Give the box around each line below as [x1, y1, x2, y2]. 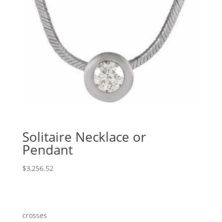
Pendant [22, 141, 73, 159]
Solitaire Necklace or [22, 128, 146, 146]
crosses [22, 210, 47, 220]
